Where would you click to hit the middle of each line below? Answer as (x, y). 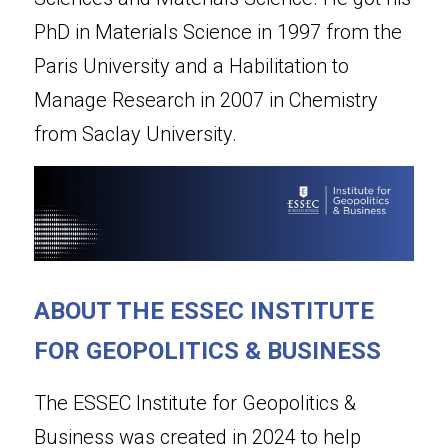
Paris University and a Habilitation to (191, 66)
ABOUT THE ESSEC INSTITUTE (204, 311)
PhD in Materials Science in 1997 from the (218, 32)
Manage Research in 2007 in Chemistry (206, 100)
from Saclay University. (135, 134)
